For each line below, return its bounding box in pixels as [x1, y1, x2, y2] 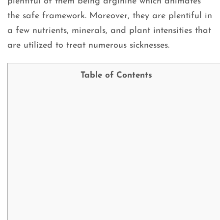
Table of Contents [81, 71, 152, 80]
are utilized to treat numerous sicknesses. [7, 41, 169, 51]
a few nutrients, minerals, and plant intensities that [7, 26, 211, 36]
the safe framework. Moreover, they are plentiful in [7, 11, 212, 21]
